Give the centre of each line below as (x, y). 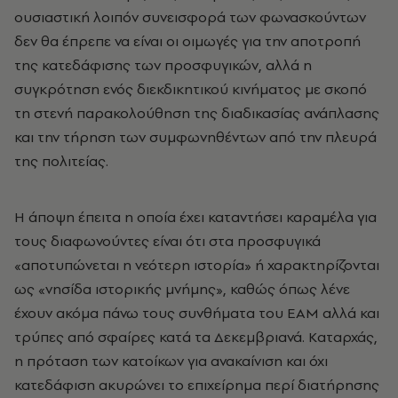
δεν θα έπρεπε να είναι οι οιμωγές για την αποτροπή (187, 41)
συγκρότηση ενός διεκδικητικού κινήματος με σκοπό (191, 89)
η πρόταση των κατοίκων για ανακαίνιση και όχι (171, 361)
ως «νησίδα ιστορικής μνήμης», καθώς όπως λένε (182, 289)
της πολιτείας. (65, 161)
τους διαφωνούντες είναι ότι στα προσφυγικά (167, 241)
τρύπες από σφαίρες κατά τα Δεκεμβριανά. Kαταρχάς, (196, 337)
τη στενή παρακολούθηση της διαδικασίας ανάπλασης (197, 113)
